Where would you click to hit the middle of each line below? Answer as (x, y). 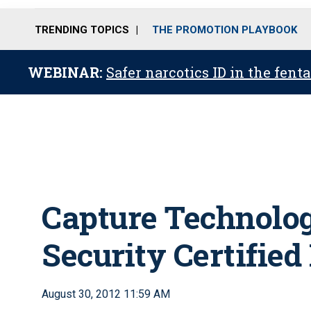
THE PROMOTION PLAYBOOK (225, 30)
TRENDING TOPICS (82, 30)
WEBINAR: (67, 72)
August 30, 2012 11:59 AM (106, 294)
